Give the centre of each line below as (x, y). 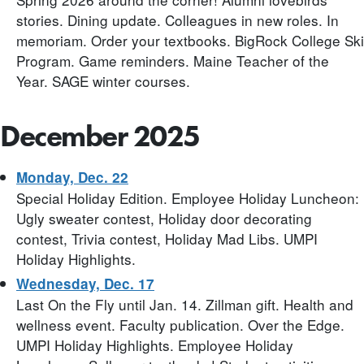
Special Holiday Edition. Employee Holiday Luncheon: (188, 197)
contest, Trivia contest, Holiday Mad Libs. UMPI (167, 238)
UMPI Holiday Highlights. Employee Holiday (155, 344)
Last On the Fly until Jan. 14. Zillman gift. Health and (185, 304)
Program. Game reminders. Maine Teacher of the (173, 61)
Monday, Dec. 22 (72, 177)
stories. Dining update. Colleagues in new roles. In (178, 20)
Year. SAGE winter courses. (103, 81)
